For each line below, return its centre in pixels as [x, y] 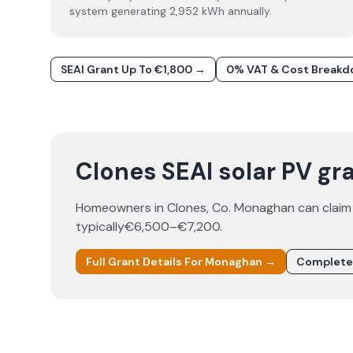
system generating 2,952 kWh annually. [171, 11]
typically [100, 227]
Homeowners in [121, 208]
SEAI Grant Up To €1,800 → [133, 69]
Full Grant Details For [145, 262]
